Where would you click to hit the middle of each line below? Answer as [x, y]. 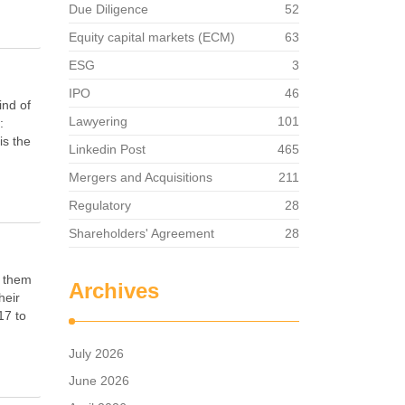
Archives [114, 291]
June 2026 [99, 381]
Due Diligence [108, 9]
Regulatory [100, 205]
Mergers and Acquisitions [141, 177]
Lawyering [98, 121]
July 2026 [96, 353]
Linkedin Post [107, 149]
